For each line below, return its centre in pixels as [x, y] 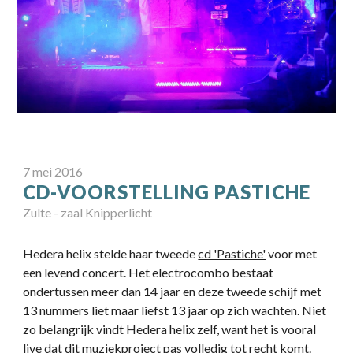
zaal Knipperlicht [107, 213]
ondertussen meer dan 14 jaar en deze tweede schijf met [173, 292]
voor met [292, 254]
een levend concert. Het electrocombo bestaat [149, 273]
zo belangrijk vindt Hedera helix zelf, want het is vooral [170, 329]
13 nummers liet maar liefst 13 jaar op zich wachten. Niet [175, 310]
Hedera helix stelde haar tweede [111, 254]
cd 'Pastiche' [232, 254]
